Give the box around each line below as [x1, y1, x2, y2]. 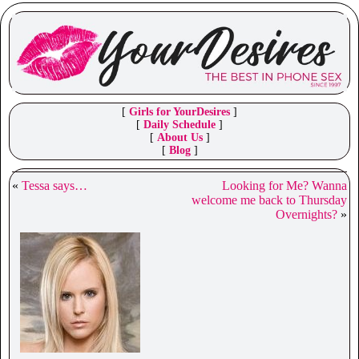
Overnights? [276, 208, 337, 222]
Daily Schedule [143, 119, 216, 131]
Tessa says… [22, 179, 87, 193]
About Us [156, 131, 203, 144]
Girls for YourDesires [129, 106, 230, 119]
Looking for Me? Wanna [222, 179, 347, 193]
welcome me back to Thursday [192, 193, 347, 208]
